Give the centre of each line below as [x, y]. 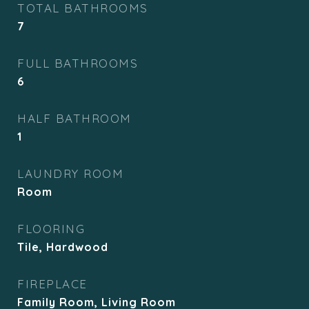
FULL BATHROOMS [78, 63]
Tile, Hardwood [63, 247]
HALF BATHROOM [74, 118]
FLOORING [51, 229]
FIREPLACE [52, 284]
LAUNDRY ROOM [70, 173]
